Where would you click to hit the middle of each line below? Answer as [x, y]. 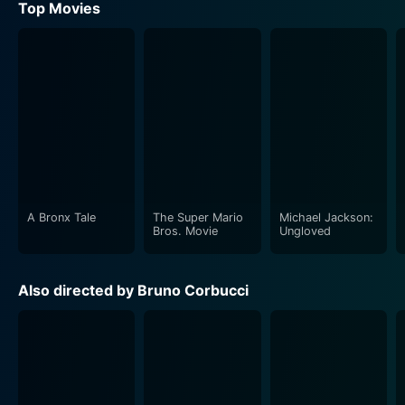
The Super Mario [198, 217]
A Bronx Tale [61, 217]
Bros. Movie [186, 231]
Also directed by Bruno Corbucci [133, 290]
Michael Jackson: [326, 217]
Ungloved [305, 231]
